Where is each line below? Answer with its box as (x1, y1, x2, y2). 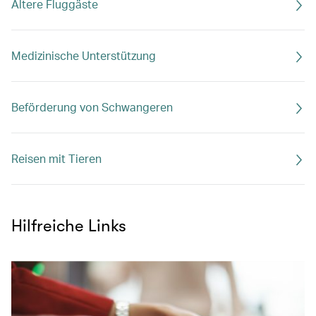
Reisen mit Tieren (11, 151, 102, 166)
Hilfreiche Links (11, 216, 126, 236)
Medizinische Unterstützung (11, 48, 156, 63)
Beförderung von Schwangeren (11, 99, 173, 114)
